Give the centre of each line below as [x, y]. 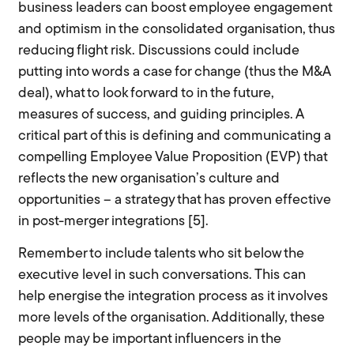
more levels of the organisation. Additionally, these [172, 318]
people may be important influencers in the [150, 340]
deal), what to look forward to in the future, [147, 94]
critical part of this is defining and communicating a [175, 137]
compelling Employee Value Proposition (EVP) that [173, 158]
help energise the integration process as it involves [173, 297]
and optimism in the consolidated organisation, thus [177, 30]
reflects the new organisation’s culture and [149, 179]
